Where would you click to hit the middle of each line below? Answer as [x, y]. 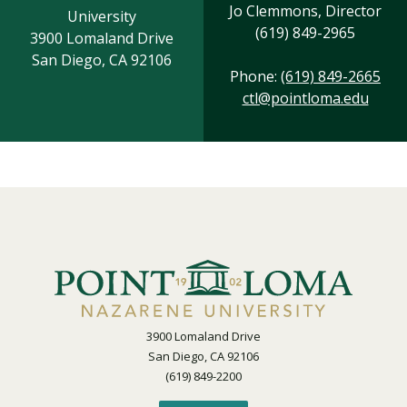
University [102, 16]
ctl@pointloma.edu [305, 98]
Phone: [255, 76]
